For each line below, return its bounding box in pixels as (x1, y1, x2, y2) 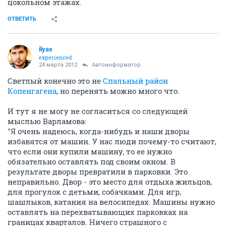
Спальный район (103, 76, 168, 86)
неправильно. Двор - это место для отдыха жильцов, (8, 177, 212, 187)
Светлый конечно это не (8, 76, 103, 86)
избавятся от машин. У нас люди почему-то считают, (8, 136, 216, 146)
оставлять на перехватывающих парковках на (8, 207, 188, 217)
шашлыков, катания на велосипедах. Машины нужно (8, 197, 215, 207)
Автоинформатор (92, 62, 141, 68)
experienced (39, 53, 72, 61)
